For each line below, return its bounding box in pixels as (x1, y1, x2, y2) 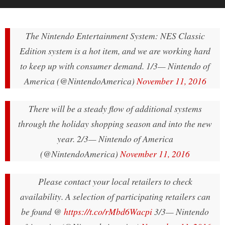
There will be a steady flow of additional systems (28, 102, 202, 115)
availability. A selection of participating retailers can (20, 190, 210, 203)
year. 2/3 (57, 133, 88, 145)
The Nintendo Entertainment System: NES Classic (25, 30, 205, 42)
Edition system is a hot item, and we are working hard (20, 45, 210, 57)
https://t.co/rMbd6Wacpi (64, 205, 152, 218)
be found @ (21, 205, 64, 218)
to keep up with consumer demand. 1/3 (20, 60, 158, 72)
